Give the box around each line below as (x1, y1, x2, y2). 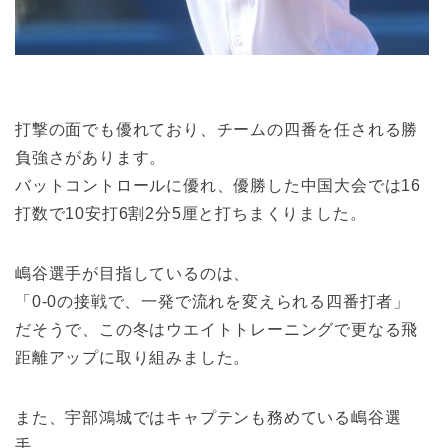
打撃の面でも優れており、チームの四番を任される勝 (15, 121, 419, 138)
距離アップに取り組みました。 (15, 349, 251, 366)
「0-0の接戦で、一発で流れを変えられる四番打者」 (15, 293, 410, 310)
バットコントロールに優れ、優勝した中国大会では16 (15, 177, 421, 194)
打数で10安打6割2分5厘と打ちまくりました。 (15, 205, 367, 222)
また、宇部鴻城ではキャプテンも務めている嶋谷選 (15, 409, 402, 426)
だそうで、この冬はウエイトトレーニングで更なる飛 (15, 321, 419, 338)
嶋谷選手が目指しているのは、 (15, 265, 251, 282)
